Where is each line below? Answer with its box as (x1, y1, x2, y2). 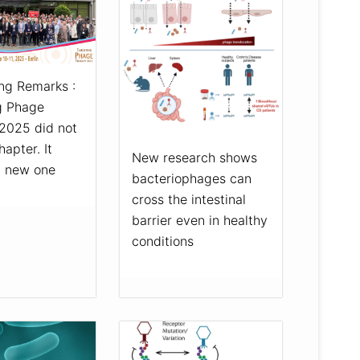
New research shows (131, 149, 257, 166)
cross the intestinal (131, 190, 246, 207)
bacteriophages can (131, 170, 252, 186)
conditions (131, 232, 194, 249)
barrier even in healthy (131, 211, 268, 228)
